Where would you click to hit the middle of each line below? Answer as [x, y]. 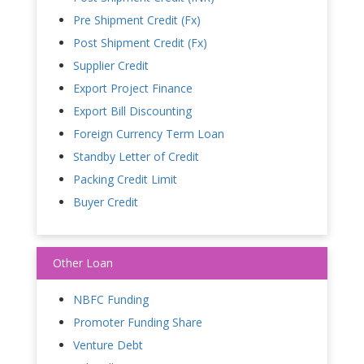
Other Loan [83, 262]
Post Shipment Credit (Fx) [140, 42]
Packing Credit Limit [125, 179]
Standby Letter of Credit [136, 156]
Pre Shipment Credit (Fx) [137, 19]
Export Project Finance [133, 88]
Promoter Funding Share [138, 322]
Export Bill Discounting [132, 110]
